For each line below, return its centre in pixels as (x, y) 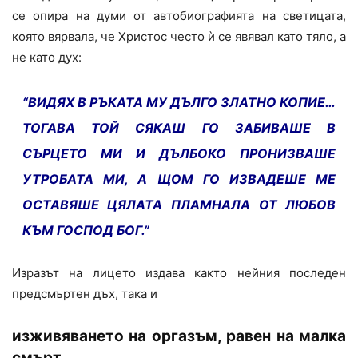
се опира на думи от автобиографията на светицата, (179, 16)
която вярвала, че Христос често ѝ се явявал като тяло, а (179, 37)
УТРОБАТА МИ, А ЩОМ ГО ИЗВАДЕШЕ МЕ (179, 179)
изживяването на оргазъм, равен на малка (179, 336)
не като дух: (47, 58)
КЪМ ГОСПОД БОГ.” (86, 231)
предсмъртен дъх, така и (85, 294)
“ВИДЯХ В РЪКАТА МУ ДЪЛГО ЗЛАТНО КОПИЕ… (179, 103)
